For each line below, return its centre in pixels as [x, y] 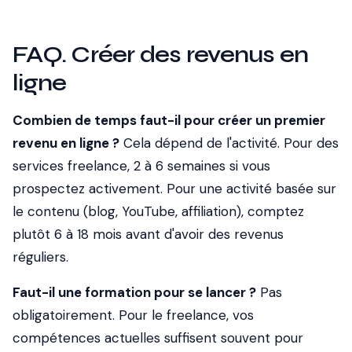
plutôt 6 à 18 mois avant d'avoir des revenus [148, 234]
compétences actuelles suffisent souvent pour [158, 338]
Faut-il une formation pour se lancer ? [134, 292]
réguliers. [40, 257]
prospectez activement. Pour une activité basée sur [174, 189]
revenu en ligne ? [66, 143]
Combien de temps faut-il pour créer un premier [169, 120]
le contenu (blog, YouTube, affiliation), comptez [158, 211]
